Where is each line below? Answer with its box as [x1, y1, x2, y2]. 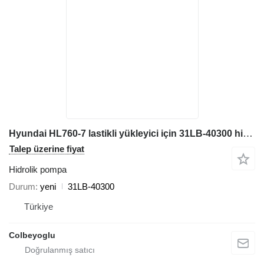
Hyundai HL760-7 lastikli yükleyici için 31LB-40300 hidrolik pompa [243, 127, 253, 139]
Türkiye [24, 201, 53, 212]
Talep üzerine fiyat [9, 143, 84, 154]
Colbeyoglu [9, 230, 55, 240]
